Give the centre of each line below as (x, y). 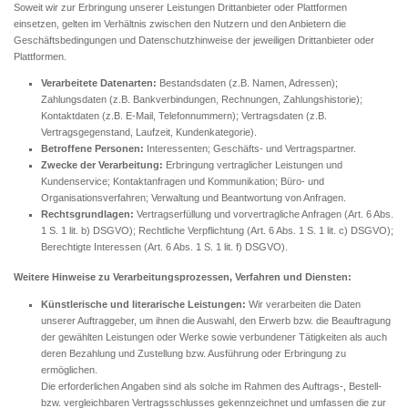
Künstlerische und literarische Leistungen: (145, 304)
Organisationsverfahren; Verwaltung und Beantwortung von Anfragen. (194, 198)
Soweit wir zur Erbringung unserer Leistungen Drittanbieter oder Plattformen (180, 7)
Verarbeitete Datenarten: (99, 83)
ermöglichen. (69, 369)
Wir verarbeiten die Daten (305, 304)
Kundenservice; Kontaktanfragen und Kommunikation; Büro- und (183, 182)
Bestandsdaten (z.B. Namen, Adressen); (247, 83)
